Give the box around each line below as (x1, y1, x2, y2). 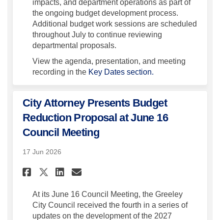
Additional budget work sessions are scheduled (32, 20, 197, 28)
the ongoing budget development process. (32, 9, 178, 18)
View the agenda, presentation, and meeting (32, 57, 186, 66)
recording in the (32, 68, 88, 77)
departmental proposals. (32, 41, 116, 50)
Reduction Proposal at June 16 (23, 111, 168, 124)
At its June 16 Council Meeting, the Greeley (32, 190, 183, 199)
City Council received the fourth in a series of (32, 201, 188, 210)
